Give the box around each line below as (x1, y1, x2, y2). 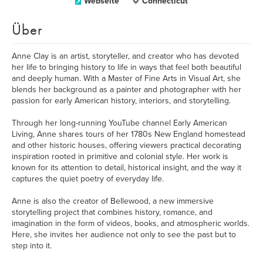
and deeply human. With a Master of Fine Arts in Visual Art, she (12, 73, 241, 83)
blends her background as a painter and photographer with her (12, 85, 241, 95)
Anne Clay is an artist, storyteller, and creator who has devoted (12, 51, 239, 61)
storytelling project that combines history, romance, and (12, 207, 213, 217)
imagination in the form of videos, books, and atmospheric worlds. (12, 218, 249, 228)
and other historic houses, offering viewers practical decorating (12, 140, 241, 150)
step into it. (12, 241, 52, 251)
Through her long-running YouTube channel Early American (12, 118, 227, 128)
